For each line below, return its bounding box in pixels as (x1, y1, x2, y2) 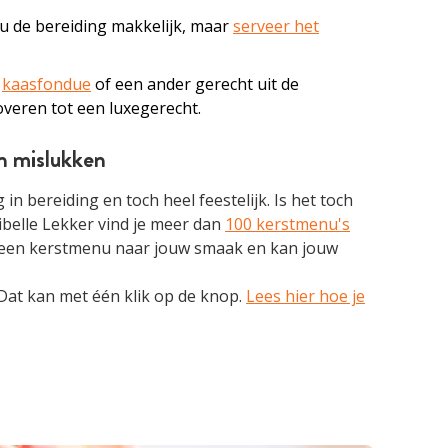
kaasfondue (2, 73, 91, 95)
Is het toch (270, 189, 353, 211)
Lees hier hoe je (246, 285, 365, 307)
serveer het (233, 15, 319, 37)
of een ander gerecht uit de (91, 73, 299, 95)
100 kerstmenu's (225, 213, 350, 235)
